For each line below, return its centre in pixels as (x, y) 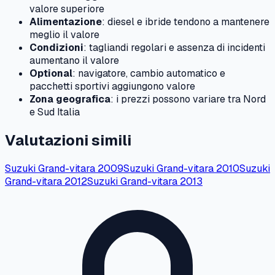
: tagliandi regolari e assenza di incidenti (174, 47)
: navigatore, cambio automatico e (149, 73)
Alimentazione (66, 21)
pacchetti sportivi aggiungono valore (112, 86)
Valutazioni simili (68, 140)
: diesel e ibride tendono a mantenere (186, 21)
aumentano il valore (74, 60)
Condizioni (56, 47)
